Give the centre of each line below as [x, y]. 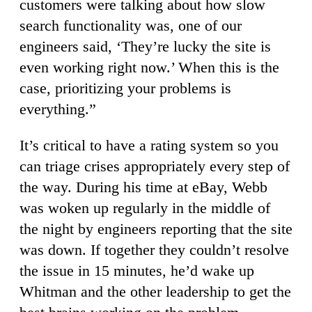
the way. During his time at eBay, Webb [143, 187]
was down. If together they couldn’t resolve [154, 249]
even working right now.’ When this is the [149, 67]
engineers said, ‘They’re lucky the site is [145, 46]
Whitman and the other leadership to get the [155, 291]
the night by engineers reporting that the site [156, 228]
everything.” [58, 109]
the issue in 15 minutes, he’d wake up [137, 270]
